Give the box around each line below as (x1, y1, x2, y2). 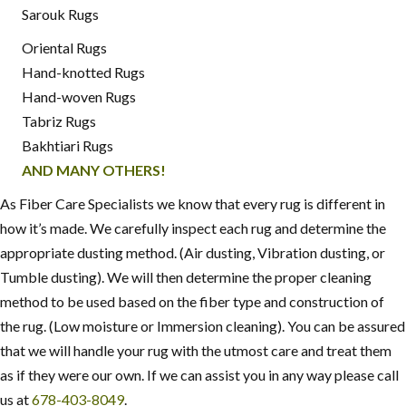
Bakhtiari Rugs (22, 137, 113, 155)
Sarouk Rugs (22, 5, 99, 24)
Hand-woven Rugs (22, 88, 136, 106)
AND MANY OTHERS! (22, 161, 166, 179)
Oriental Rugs (22, 39, 107, 57)
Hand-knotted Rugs (22, 63, 145, 82)
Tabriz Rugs (22, 112, 96, 130)
